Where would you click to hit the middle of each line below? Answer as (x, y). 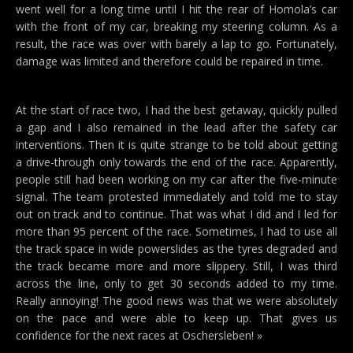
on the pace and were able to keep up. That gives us (176, 318)
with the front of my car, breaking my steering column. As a (176, 26)
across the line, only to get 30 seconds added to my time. (176, 283)
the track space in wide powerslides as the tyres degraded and (176, 249)
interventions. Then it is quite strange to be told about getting (176, 145)
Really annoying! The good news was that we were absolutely (176, 301)
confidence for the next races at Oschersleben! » (139, 335)
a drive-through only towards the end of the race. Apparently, (176, 162)
